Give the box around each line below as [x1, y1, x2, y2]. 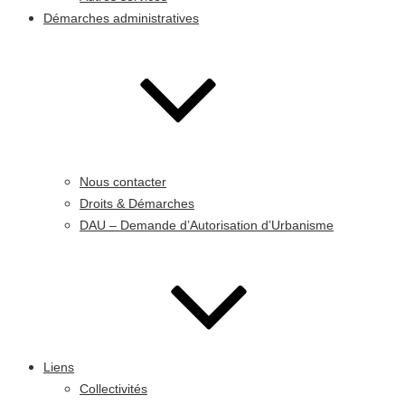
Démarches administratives [43, 10, 199, 25]
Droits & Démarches [80, 195, 194, 211]
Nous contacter [80, 174, 166, 189]
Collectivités [80, 381, 147, 396]
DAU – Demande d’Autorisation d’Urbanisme [80, 217, 334, 232]
